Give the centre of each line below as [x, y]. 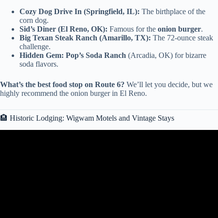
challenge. [35, 47]
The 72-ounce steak [182, 38]
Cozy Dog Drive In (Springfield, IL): [80, 12]
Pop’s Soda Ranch [96, 55]
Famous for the [133, 29]
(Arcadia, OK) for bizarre [166, 55]
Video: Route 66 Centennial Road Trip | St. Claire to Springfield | [109, 148]
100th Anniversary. [109, 157]
